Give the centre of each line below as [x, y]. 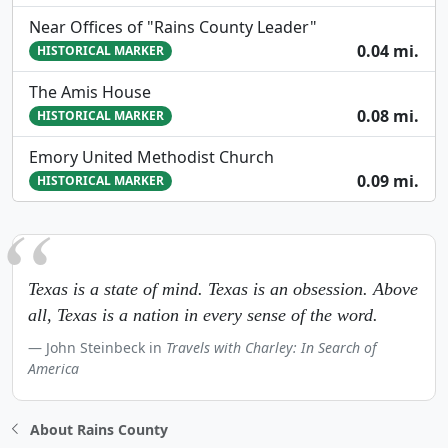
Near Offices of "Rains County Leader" [173, 26]
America [53, 368]
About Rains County [98, 429]
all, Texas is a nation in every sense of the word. [203, 314]
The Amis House [90, 91]
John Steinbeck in [106, 347]
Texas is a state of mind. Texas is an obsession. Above [223, 288]
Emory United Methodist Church [151, 156]
